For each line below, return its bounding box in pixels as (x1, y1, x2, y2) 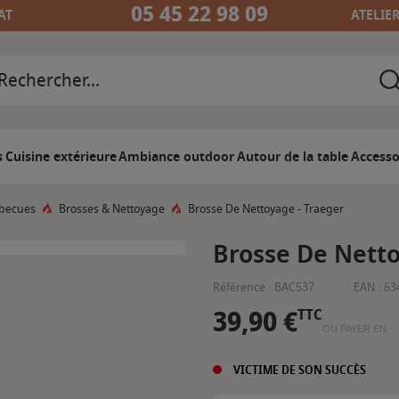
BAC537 (274, 279, 314, 296)
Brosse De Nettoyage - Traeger (188, 200, 344, 217)
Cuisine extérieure (4, 147, 117, 167)
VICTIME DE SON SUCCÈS (230, 361, 366, 379)
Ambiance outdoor (118, 147, 235, 167)
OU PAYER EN (322, 323, 387, 335)
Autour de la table (237, 147, 348, 167)
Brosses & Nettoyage (59, 200, 165, 217)
